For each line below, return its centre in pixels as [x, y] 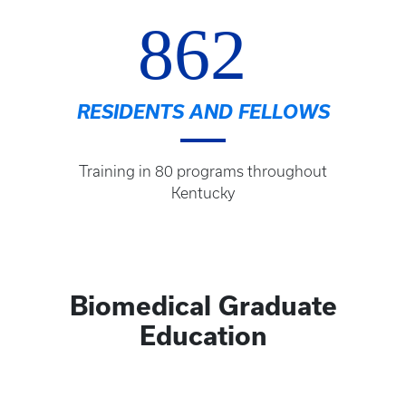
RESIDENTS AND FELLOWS [203, 112]
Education [203, 336]
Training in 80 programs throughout [203, 172]
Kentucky [203, 193]
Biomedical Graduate [203, 306]
